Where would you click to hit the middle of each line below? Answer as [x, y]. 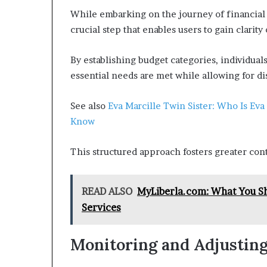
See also [89, 106]
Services [101, 208]
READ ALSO [107, 192]
